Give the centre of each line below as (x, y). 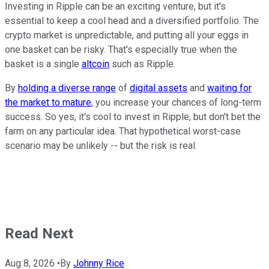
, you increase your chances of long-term (176, 102)
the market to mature (48, 102)
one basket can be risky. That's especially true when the (121, 49)
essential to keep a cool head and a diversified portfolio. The (132, 20)
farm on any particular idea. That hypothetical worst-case (123, 131)
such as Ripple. (142, 64)
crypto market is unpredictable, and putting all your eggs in (127, 35)
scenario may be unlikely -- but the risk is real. (101, 145)
